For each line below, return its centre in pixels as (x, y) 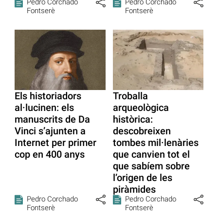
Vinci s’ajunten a (50, 131)
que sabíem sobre (151, 166)
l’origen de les (142, 178)
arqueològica (141, 108)
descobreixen (142, 131)
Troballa (130, 96)
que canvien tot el (151, 154)
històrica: (133, 119)
